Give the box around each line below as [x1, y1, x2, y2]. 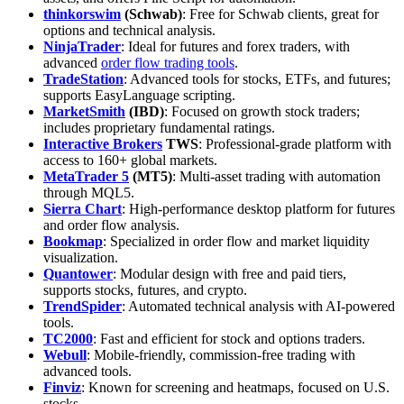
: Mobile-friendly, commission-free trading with [87, 346, 355, 363]
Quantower [43, 265, 113, 281]
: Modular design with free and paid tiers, [113, 265, 346, 281]
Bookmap [43, 233, 103, 249]
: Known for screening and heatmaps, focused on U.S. [81, 379, 390, 395]
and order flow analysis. [43, 216, 179, 233]
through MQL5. [43, 184, 134, 200]
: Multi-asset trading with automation [172, 168, 381, 184]
